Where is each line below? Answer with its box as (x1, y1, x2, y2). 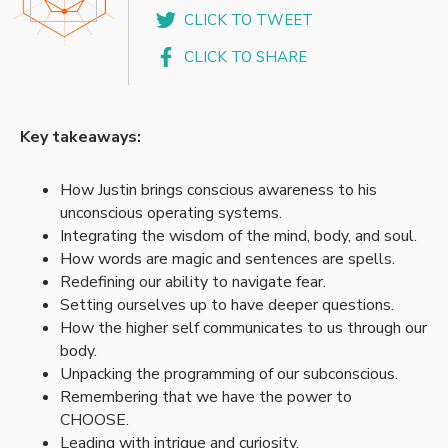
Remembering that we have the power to (60, 385, 352, 408)
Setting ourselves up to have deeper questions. (60, 293, 398, 316)
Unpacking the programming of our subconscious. (60, 362, 402, 385)
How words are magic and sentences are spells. (60, 247, 399, 270)
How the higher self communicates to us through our (60, 316, 427, 339)
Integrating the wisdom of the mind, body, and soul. (60, 224, 421, 247)
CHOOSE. (60, 408, 133, 431)
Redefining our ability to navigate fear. (60, 270, 330, 293)
